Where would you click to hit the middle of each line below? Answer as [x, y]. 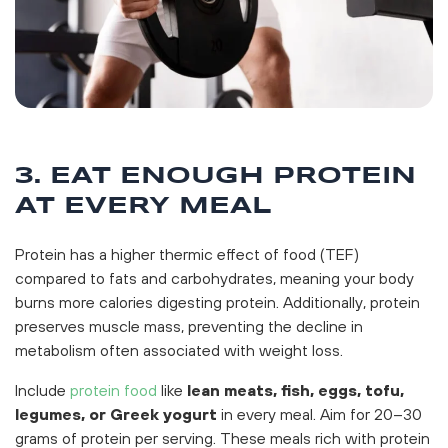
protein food [113, 389]
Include [42, 389]
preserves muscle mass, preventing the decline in [189, 325]
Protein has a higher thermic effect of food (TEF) [187, 253]
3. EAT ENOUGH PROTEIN [215, 176]
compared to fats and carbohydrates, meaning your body [214, 277]
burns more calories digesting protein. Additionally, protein [217, 301]
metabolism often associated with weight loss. [179, 349]
